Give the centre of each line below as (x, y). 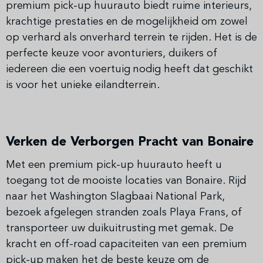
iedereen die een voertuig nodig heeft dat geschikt (129, 70)
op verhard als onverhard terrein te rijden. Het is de (131, 38)
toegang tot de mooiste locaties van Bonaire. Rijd (126, 181)
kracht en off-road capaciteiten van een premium (127, 245)
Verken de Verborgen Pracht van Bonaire (130, 142)
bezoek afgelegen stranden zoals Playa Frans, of (124, 213)
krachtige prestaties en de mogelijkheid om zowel (127, 22)
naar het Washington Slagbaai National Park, (115, 197)
